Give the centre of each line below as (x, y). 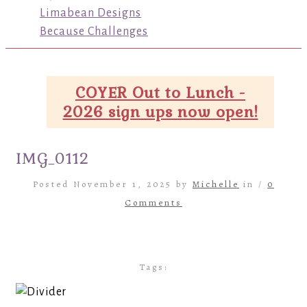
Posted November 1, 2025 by (113, 184)
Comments (153, 202)
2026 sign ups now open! (160, 112)
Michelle (216, 184)
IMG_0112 (52, 158)
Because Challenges (94, 32)
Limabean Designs (90, 13)
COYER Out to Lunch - (160, 93)
